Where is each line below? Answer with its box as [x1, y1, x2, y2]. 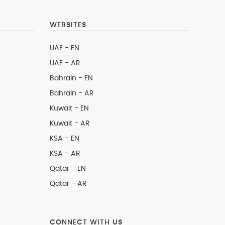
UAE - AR [49, 60, 80, 67]
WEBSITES [49, 22, 86, 29]
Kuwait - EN [49, 105, 89, 112]
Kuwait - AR [49, 120, 90, 127]
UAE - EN [49, 45, 79, 52]
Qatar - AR [49, 180, 87, 187]
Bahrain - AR [49, 90, 94, 97]
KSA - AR [49, 150, 80, 157]
